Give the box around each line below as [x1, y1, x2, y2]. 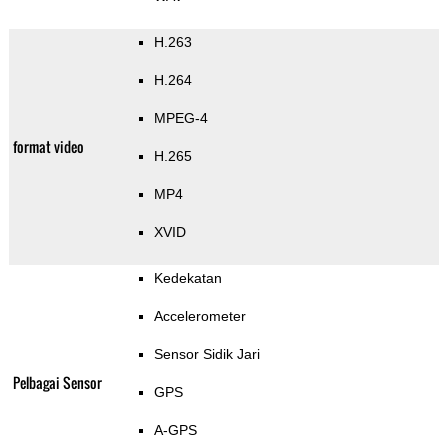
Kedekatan [153, 270, 222, 287]
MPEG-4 [153, 110, 208, 127]
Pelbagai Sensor [12, 372, 102, 394]
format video [12, 136, 84, 158]
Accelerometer [153, 308, 246, 325]
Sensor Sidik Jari [153, 346, 260, 363]
